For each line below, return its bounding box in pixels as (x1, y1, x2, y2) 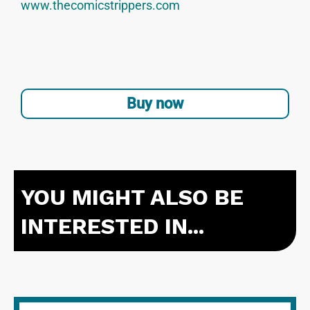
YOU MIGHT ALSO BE (21, 184, 244, 211)
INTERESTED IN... (21, 213, 204, 240)
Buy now (127, 95, 183, 113)
